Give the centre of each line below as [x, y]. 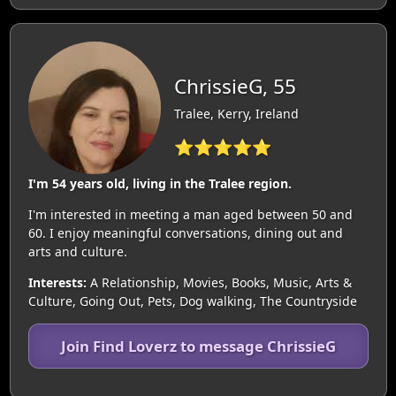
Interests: [57, 282]
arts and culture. [77, 251]
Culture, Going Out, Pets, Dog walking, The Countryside [192, 301]
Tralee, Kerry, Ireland [236, 113]
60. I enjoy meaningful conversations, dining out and [185, 232]
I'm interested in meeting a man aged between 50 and [190, 214]
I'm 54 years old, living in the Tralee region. [160, 183]
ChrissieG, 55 [235, 86]
